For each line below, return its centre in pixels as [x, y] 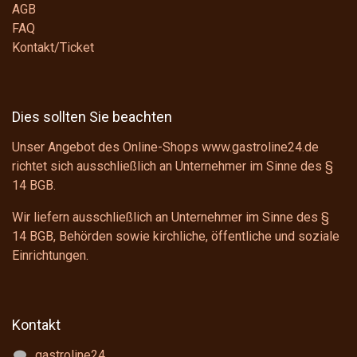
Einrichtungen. [50, 255]
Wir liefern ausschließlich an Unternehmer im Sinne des [167, 217]
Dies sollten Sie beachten [92, 116]
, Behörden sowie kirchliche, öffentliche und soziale [196, 236]
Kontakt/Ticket [53, 47]
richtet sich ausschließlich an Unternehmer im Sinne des [169, 166]
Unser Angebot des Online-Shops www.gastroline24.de [165, 147]
